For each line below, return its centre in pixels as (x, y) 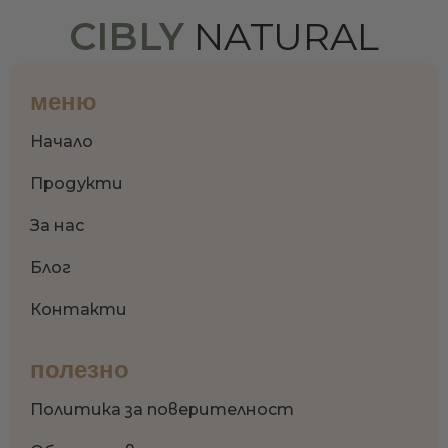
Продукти (76, 184)
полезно (79, 370)
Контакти (78, 310)
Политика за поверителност (162, 410)
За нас (57, 226)
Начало (61, 142)
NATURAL (281, 37)
